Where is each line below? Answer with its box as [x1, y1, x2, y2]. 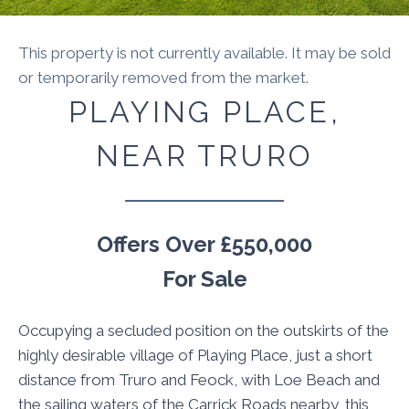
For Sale [162, 266, 247, 293]
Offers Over [97, 231, 215, 258]
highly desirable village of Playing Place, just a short [18, 346, 372, 365]
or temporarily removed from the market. [18, 68, 309, 87]
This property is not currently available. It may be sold [18, 43, 391, 62]
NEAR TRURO [96, 138, 313, 173]
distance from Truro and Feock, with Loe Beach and [18, 371, 380, 390]
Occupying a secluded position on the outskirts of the [18, 321, 389, 341]
